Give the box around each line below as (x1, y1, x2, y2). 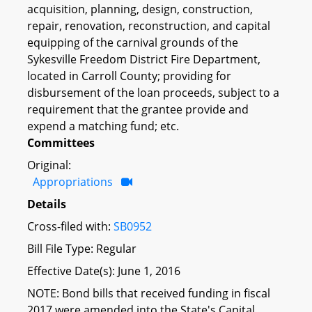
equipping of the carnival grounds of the (27, 34, 238, 50)
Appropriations (33, 173, 113, 189)
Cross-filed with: (27, 218, 114, 234)
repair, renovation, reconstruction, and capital (27, 17, 270, 33)
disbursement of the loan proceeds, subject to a (27, 84, 279, 100)
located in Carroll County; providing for (27, 68, 231, 84)
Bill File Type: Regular (27, 240, 136, 256)
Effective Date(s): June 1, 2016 (27, 263, 180, 279)
